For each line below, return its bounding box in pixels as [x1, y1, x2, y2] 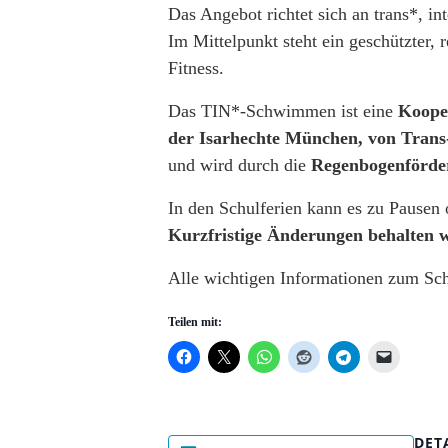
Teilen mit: [168, 315, 222, 329]
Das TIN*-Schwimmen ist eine [168, 101, 398, 121]
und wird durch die [168, 155, 311, 175]
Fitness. [168, 58, 224, 78]
